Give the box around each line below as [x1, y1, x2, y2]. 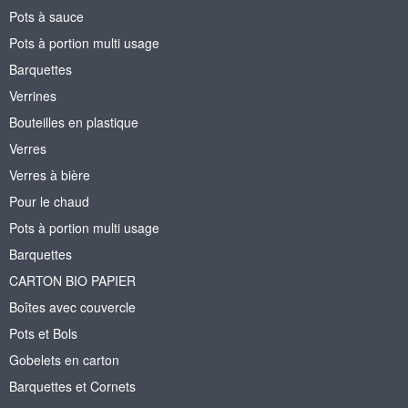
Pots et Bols [9, 323, 77, 342]
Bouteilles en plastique [9, 112, 138, 131]
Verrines [9, 86, 56, 105]
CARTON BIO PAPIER [9, 270, 136, 290]
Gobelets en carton [9, 350, 119, 369]
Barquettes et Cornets [9, 376, 136, 395]
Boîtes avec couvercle [9, 297, 136, 316]
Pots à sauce [9, 6, 84, 25]
